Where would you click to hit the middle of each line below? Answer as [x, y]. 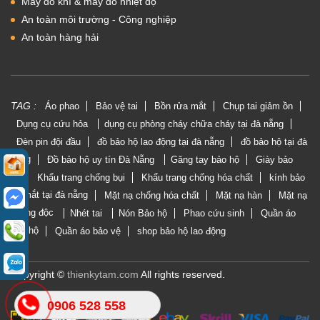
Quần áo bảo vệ [88, 231]
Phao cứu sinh [214, 214]
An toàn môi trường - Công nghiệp [99, 20]
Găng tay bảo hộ [205, 160]
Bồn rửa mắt [180, 106]
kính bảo [287, 178]
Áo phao [62, 106]
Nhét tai [87, 214]
